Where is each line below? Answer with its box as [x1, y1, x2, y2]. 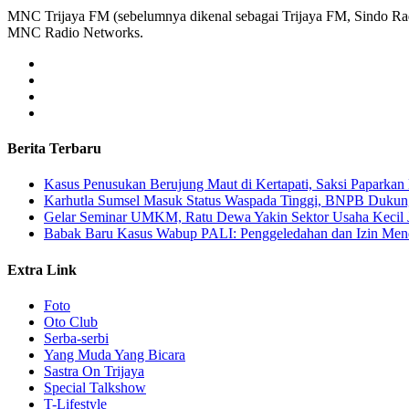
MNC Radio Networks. [7, 24, 143, 40]
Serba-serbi [44, 330, 109, 346]
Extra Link [7, 261, 77, 278]
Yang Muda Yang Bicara [44, 346, 185, 362]
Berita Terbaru [7, 141, 101, 157]
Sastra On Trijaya [44, 362, 144, 379]
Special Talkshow [44, 379, 146, 395]
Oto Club [44, 313, 98, 330]
